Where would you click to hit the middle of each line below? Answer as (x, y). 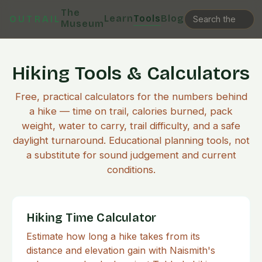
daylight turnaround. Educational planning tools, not (131, 140)
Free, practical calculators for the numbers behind (131, 96)
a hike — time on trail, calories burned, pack (131, 111)
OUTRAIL (35, 19)
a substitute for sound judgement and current (131, 155)
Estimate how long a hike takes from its (113, 236)
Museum (83, 24)
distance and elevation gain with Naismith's (121, 250)
